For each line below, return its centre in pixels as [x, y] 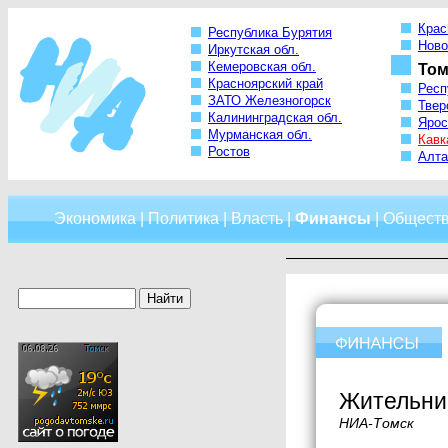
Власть [256, 218]
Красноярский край [265, 84]
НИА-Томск [376, 423]
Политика [183, 218]
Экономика [94, 218]
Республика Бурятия [270, 33]
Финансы [332, 218]
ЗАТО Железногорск [269, 101]
